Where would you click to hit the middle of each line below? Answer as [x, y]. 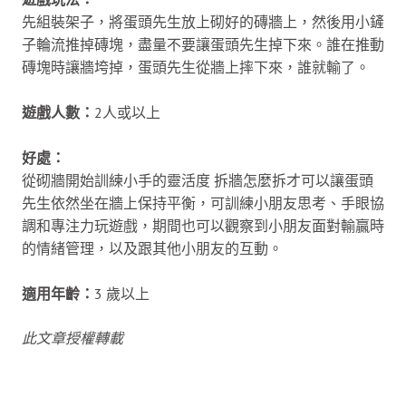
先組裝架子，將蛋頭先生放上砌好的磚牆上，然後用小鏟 [203, 21]
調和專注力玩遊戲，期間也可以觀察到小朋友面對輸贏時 [203, 225]
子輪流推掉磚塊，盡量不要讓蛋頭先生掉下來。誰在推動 [203, 44]
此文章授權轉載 [72, 338]
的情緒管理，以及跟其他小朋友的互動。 [152, 248]
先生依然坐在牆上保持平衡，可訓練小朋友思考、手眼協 [203, 203]
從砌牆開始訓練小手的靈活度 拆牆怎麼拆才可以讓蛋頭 [198, 180]
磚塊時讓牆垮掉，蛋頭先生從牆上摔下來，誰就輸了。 [196, 67]
